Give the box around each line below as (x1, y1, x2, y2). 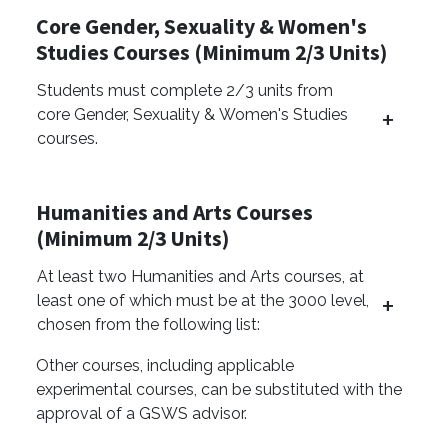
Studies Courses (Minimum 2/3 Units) (36, 39, 387, 67)
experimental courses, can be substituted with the (36, 380, 402, 400)
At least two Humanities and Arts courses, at (37, 267, 364, 287)
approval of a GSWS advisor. (36, 404, 247, 424)
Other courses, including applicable (36, 356, 294, 376)
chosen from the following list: (37, 315, 260, 335)
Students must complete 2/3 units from (37, 81, 333, 101)
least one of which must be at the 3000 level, (37, 291, 369, 311)
